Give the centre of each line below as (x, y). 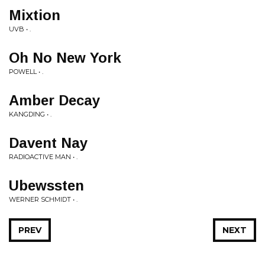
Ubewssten (46, 185)
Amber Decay (54, 100)
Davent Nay (48, 143)
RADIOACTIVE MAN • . (43, 157)
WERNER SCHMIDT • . (43, 199)
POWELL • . (26, 72)
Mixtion (35, 15)
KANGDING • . (30, 114)
